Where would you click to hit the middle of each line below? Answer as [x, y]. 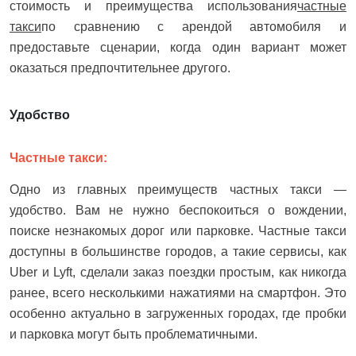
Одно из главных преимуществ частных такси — [178, 190]
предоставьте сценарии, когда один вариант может [178, 48]
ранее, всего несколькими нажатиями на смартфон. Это [178, 293]
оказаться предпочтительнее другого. [120, 68]
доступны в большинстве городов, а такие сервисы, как [178, 252]
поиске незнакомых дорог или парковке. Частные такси [178, 231]
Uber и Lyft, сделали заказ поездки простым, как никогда [178, 273]
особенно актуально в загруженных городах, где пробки [178, 314]
